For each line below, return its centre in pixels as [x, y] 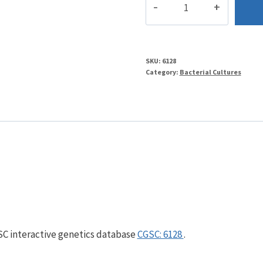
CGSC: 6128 [160, 234]
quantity [164, 14]
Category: [162, 72]
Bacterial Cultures [210, 72]
